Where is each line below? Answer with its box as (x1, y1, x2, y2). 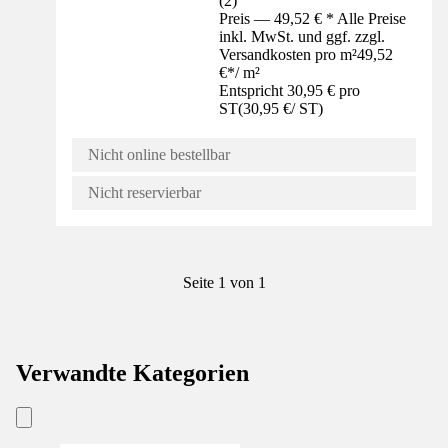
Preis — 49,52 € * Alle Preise (219, 10, 407, 28)
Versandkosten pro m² (219, 46, 358, 64)
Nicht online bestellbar (88, 146, 230, 164)
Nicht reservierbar (88, 184, 201, 202)
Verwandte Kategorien (16, 360, 249, 387)
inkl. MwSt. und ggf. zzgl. (219, 28, 386, 46)
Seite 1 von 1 (182, 274, 266, 292)
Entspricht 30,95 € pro (219, 82, 361, 100)
